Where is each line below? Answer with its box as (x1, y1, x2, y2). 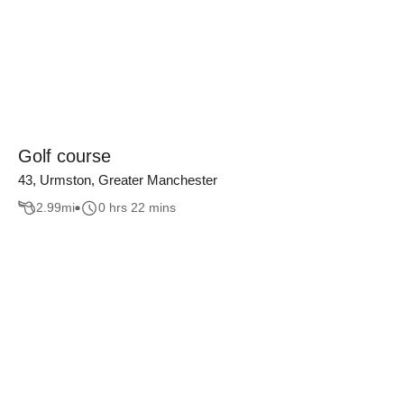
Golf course (18, 146, 111, 166)
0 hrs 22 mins (98, 200, 176, 216)
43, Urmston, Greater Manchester (18, 172, 217, 188)
